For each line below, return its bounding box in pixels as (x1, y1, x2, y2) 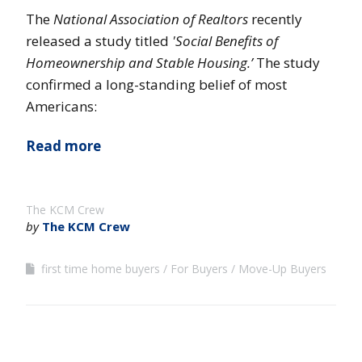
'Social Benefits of (172, 31, 278, 50)
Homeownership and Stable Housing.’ (26, 53, 253, 72)
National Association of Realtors (53, 9, 248, 28)
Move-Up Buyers (238, 260, 326, 276)
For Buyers (170, 260, 228, 276)
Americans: (26, 96, 97, 116)
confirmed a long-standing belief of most (26, 74, 287, 94)
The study (253, 53, 320, 72)
